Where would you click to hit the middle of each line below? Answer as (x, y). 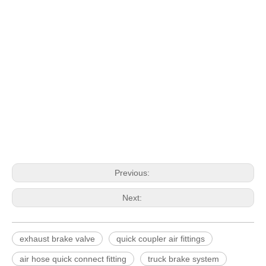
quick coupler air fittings (161, 239)
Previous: (133, 173)
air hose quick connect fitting (73, 259)
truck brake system (183, 259)
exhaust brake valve (57, 239)
